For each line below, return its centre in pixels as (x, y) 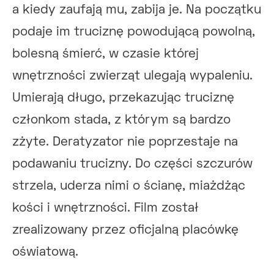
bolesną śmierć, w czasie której (106, 54)
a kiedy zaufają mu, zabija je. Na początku (137, 10)
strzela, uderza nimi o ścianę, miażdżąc (129, 186)
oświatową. (45, 252)
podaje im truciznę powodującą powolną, (134, 32)
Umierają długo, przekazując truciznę (123, 98)
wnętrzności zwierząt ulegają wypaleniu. (132, 76)
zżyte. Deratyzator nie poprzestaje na (125, 142)
